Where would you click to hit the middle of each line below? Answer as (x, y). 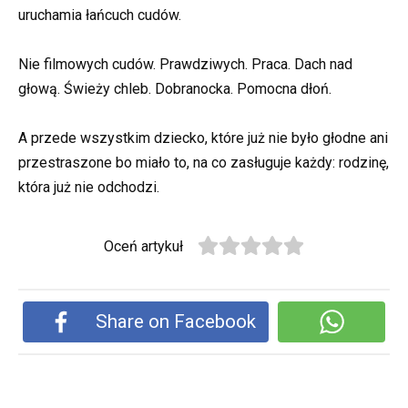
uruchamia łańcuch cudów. (100, 15)
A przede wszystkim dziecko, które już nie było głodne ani (203, 138)
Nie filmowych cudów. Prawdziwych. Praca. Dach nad (185, 65)
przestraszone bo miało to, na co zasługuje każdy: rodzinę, (204, 163)
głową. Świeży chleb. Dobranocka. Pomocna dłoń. (175, 89)
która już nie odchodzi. (89, 188)
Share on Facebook (176, 321)
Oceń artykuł (144, 247)
